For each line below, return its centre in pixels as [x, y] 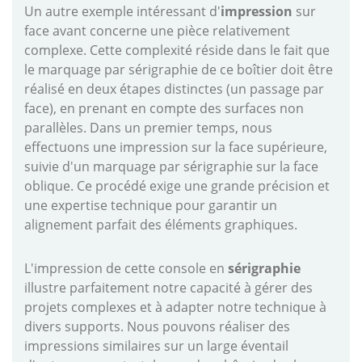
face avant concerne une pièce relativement [157, 31]
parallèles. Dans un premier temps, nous [148, 128]
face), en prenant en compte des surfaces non [164, 109]
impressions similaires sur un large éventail [156, 346]
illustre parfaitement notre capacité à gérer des [168, 288]
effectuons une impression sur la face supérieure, [176, 147]
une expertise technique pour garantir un [151, 206]
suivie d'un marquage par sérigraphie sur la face [171, 167]
